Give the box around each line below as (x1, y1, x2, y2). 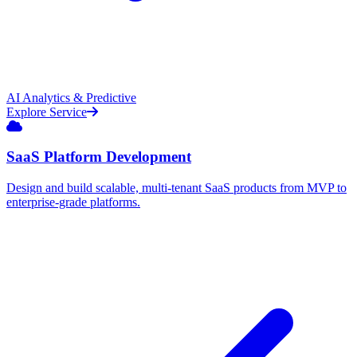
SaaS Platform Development (6, 148, 191, 166)
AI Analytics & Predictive (6, 90, 136, 104)
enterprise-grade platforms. (6, 194, 140, 209)
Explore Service (6, 104, 87, 119)
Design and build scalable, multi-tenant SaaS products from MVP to (6, 180, 347, 194)
